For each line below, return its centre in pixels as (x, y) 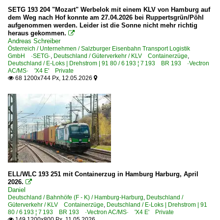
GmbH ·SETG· (29, 56)
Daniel (17, 190)
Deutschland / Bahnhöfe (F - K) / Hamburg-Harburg (76, 197)
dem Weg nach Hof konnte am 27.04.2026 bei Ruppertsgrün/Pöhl (106, 17)
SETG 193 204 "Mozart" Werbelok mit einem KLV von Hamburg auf (109, 9)
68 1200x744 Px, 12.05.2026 (54, 78)
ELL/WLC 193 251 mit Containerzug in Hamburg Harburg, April (103, 174)
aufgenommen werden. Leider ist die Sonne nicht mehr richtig (103, 25)
